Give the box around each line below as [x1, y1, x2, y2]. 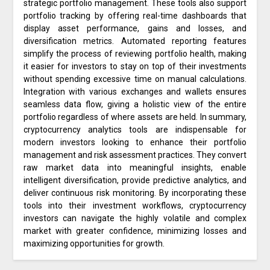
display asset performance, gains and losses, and [23, 23, 247, 33]
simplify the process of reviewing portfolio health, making [23, 48, 247, 58]
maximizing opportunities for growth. [23, 238, 165, 248]
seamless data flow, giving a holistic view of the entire [23, 99, 247, 109]
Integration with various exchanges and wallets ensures [23, 86, 247, 96]
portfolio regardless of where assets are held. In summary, [23, 111, 247, 122]
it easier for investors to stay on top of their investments [23, 61, 247, 71]
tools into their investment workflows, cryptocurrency [23, 200, 247, 210]
